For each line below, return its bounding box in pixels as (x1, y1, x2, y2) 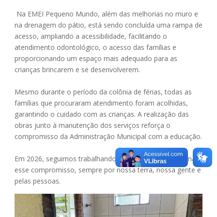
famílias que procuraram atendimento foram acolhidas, (15, 98, 188, 108)
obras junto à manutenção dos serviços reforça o (15, 121, 170, 130)
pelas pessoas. (15, 176, 61, 186)
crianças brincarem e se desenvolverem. (15, 65, 140, 74)
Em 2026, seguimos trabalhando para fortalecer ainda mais (15, 154, 201, 163)
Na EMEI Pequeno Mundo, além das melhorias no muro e (15, 9, 198, 18)
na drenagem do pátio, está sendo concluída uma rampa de (15, 20, 202, 30)
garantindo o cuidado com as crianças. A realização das (15, 109, 189, 119)
